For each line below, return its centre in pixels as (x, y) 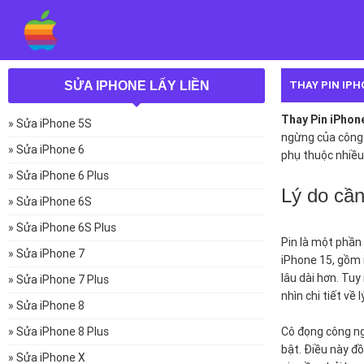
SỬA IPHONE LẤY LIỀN (136, 86)
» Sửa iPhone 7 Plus (58, 279)
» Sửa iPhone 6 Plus (58, 175)
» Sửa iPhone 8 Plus (58, 331)
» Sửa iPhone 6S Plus (62, 227)
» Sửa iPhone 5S (50, 123)
